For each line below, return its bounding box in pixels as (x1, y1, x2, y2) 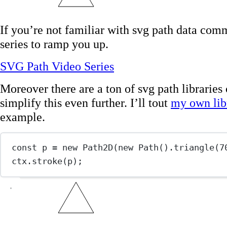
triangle (174, 142, 215, 153)
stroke (32, 156, 63, 167)
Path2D (83, 142, 113, 153)
